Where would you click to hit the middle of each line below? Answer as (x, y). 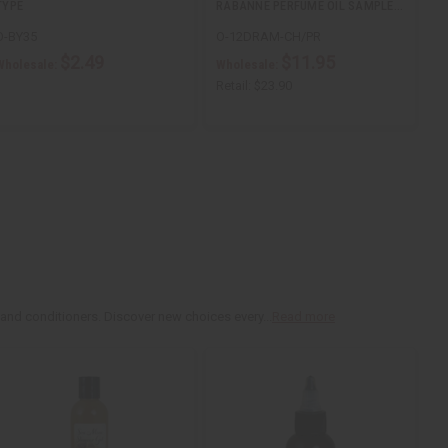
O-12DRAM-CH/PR (268, 37)
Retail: (233, 86)
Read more (303, 317)
